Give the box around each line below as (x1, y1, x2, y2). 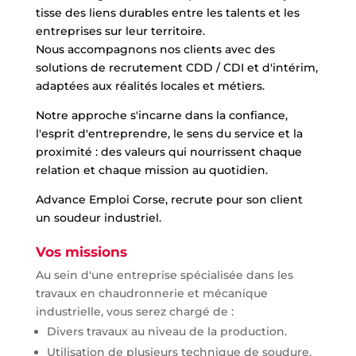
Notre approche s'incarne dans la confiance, (35, 108, 288, 122)
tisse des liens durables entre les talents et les (35, 6, 300, 20)
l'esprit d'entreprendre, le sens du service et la (35, 126, 303, 141)
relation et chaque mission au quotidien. (35, 163, 268, 177)
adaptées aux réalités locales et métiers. (35, 79, 265, 93)
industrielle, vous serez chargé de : (35, 304, 234, 319)
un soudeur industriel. (35, 211, 161, 225)
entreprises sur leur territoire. (35, 24, 205, 38)
